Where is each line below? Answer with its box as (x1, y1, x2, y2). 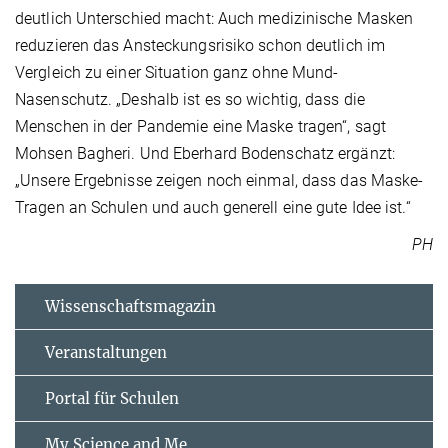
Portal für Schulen (45, 389, 179, 409)
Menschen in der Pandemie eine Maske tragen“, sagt (15, 117, 386, 137)
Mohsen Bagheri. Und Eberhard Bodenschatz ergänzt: (15, 144, 395, 164)
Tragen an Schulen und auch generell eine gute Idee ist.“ (15, 198, 411, 218)
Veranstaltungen (45, 343, 167, 363)
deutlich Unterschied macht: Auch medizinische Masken (15, 9, 414, 29)
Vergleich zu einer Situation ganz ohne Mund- (15, 63, 339, 83)
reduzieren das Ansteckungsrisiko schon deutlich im (15, 36, 386, 56)
